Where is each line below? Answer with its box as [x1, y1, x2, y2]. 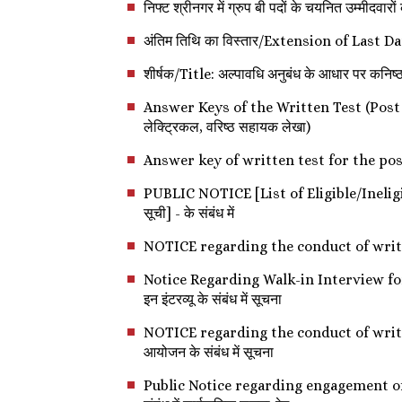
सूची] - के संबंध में [144, 204, 234, 222]
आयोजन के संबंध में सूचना [144, 343, 274, 361]
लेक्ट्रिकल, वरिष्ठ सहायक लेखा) [144, 118, 310, 135]
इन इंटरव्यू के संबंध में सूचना [144, 290, 282, 308]
